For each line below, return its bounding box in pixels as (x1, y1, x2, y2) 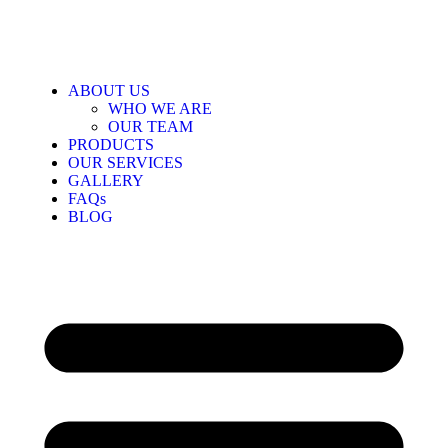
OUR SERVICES (68, 154, 183, 171)
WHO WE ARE (108, 100, 212, 117)
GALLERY (68, 172, 144, 189)
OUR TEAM (108, 118, 193, 135)
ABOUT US (68, 82, 150, 99)
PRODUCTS (68, 136, 154, 153)
